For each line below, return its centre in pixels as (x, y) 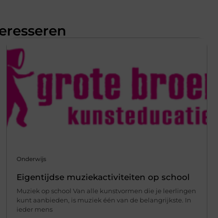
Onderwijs (31, 159)
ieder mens (34, 209)
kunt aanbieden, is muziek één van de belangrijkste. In (104, 200)
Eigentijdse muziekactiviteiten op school (103, 177)
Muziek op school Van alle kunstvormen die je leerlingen (106, 191)
